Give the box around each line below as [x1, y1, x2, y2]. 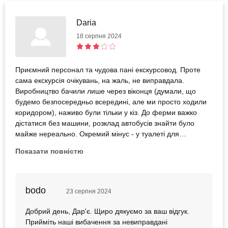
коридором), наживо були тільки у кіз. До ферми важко [15, 108, 197, 117]
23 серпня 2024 [66, 188, 111, 195]
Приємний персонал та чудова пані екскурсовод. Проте [15, 66, 201, 74]
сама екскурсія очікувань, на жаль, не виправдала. [15, 76, 184, 85]
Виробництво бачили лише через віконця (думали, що [15, 87, 196, 96]
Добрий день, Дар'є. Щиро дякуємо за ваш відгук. [25, 207, 94, 216]
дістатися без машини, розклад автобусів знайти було [15, 119, 194, 128]
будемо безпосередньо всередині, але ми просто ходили [15, 98, 207, 106]
